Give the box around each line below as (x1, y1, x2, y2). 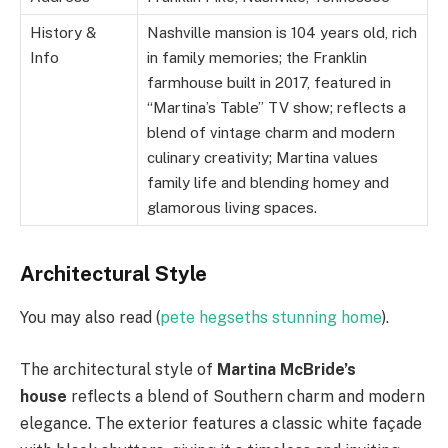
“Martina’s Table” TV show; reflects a (147, 98, 406, 116)
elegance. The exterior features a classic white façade (20, 413, 422, 433)
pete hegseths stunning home (160, 308, 382, 327)
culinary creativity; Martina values (147, 148, 378, 166)
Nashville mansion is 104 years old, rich (147, 23, 417, 41)
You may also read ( (20, 308, 160, 327)
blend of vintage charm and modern (147, 123, 395, 141)
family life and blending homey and (147, 173, 389, 191)
